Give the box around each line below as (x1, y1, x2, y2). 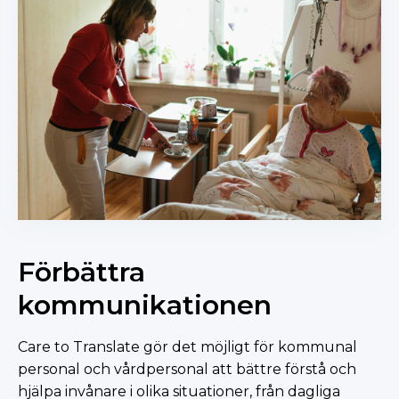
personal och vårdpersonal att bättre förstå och (18, 361, 356, 378)
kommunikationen (18, 289, 272, 322)
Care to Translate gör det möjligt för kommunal (18, 338, 357, 355)
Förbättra (18, 256, 145, 289)
